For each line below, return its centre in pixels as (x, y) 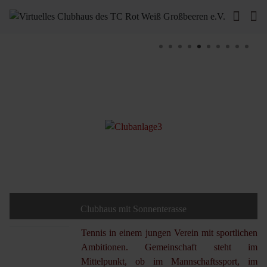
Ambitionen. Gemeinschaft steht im (169, 247)
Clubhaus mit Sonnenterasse (133, 209)
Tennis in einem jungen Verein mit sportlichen (169, 232)
